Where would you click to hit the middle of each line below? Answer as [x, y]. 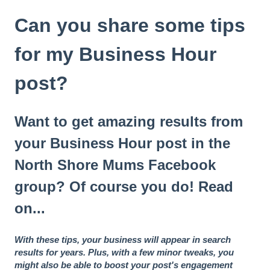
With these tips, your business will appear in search [123, 239]
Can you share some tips [130, 25]
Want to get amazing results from [129, 122]
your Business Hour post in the [122, 143]
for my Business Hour [115, 54]
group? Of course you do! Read [124, 187]
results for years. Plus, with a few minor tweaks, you [124, 252]
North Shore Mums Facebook [115, 165]
